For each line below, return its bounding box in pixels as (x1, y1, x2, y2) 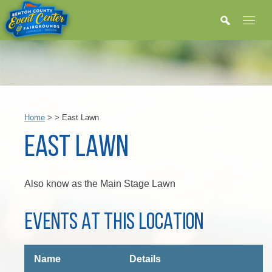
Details (129, 254, 161, 264)
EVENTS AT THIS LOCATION (24, 211, 203, 235)
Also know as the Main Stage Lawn (24, 178, 175, 189)
